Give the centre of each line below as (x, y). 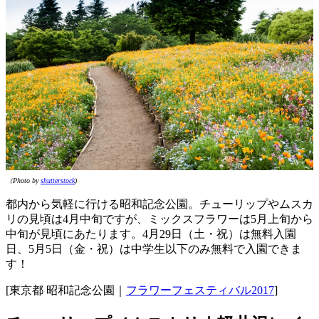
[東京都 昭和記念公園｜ (66, 291)
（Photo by (23, 181)
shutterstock (58, 181)
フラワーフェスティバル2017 (200, 291)
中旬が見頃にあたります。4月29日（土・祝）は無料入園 (151, 234)
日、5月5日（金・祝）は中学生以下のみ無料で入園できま (154, 249)
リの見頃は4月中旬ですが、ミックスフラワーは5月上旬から (159, 219)
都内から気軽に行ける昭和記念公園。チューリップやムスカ (159, 204)
